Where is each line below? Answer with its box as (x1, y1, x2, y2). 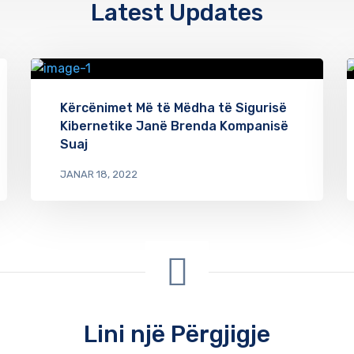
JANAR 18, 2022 (60, 168, 137, 180)
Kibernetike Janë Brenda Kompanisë (60, 118, 288, 134)
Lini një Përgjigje (84, 319, 270, 348)
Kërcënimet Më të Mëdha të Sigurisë (60, 100, 287, 115)
